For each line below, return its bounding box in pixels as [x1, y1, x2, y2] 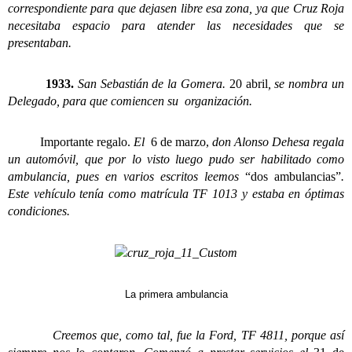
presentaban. [8, 35, 71, 49]
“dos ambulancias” [245, 169, 341, 183]
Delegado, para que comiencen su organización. [8, 93, 252, 108]
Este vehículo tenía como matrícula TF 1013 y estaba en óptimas [8, 186, 344, 200]
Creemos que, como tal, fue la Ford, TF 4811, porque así [52, 328, 345, 342]
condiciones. [8, 203, 70, 218]
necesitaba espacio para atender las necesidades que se [8, 18, 344, 32]
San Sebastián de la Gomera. [74, 76, 229, 90]
